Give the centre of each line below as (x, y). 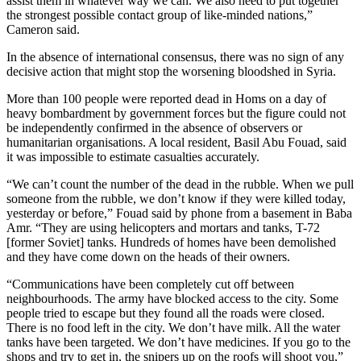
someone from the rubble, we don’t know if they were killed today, (176, 198)
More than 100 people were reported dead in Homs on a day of (166, 98)
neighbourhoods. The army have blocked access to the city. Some (172, 298)
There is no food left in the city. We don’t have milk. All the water (173, 327)
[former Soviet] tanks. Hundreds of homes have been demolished (171, 242)
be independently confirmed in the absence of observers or (154, 127)
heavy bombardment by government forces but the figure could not (176, 113)
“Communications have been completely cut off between (150, 284)
